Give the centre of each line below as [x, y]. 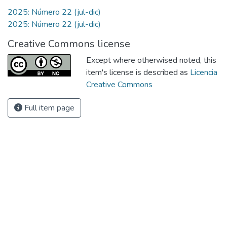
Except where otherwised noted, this [151, 60]
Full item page [48, 108]
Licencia [204, 72]
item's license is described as [138, 72]
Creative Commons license [69, 44]
